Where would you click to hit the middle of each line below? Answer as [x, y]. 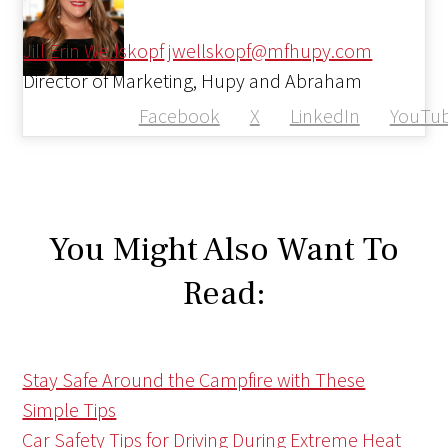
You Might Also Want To [224, 249]
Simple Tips [69, 410]
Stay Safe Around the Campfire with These [194, 380]
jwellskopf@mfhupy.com [270, 51]
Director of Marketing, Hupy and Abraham [193, 81]
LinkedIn [324, 116]
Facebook [179, 116]
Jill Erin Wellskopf [94, 51]
